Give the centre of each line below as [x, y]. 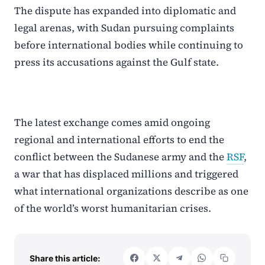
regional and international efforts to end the [119, 140]
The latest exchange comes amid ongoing [112, 122]
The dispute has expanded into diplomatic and [125, 11]
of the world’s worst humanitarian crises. [113, 208]
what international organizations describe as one [131, 191]
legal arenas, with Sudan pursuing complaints [124, 28]
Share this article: [65, 258]
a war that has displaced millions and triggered [126, 174]
